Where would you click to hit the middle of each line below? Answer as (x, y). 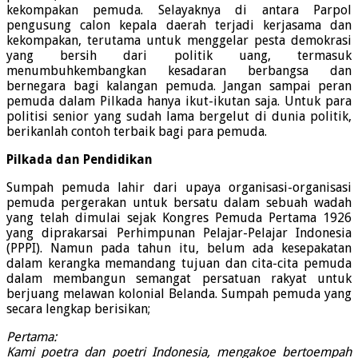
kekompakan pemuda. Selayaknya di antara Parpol (179, 10)
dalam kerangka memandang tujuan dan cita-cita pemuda (179, 264)
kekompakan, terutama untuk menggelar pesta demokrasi (179, 41)
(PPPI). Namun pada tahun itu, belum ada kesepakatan (179, 249)
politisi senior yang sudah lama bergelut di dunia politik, (179, 117)
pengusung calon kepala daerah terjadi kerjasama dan (179, 26)
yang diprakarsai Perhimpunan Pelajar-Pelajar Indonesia (179, 233)
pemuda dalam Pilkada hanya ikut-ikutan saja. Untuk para (179, 101)
